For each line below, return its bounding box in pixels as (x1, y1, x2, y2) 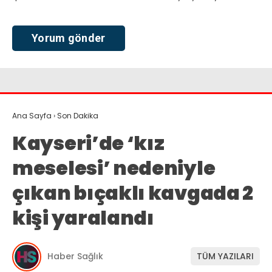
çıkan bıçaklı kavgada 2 (12, 178, 254, 206)
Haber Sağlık (47, 250, 103, 263)
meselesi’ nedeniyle (12, 154, 216, 182)
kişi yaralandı (12, 203, 154, 231)
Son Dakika (57, 110, 98, 121)
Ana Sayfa (12, 110, 52, 121)
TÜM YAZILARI (197, 250, 254, 263)
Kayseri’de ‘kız (12, 129, 165, 157)
